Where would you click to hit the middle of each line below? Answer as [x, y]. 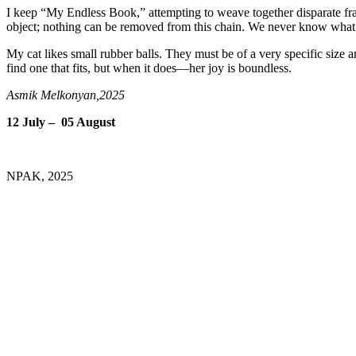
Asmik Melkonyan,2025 [66, 95]
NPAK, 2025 [40, 176]
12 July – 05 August [61, 122]
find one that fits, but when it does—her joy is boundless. [149, 68]
